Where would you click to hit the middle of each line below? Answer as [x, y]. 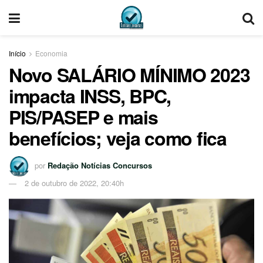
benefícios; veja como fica [118, 138]
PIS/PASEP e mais [83, 117]
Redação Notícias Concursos [100, 165]
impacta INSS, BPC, [90, 96]
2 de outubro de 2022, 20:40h [74, 183]
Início [17, 53]
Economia [51, 53]
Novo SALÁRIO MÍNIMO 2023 [129, 75]
